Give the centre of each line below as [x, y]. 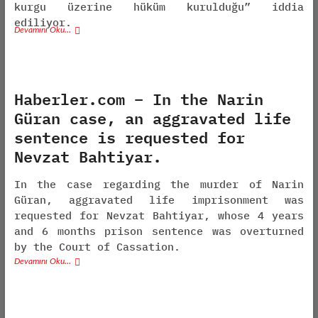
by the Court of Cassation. [97, 247]
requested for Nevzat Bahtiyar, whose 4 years [159, 215]
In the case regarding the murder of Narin [159, 184]
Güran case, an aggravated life [152, 118]
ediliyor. [43, 22]
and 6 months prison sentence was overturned [159, 231]
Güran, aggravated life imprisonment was [159, 200]
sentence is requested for [129, 137]
